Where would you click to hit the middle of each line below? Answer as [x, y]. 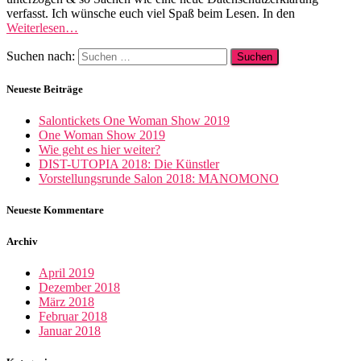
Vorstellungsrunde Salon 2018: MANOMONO [159, 179]
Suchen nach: [41, 56]
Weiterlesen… [42, 27]
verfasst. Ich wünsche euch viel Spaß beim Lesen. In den [151, 13]
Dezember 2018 [79, 287]
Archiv [22, 241]
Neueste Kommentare [55, 210]
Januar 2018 [70, 330]
